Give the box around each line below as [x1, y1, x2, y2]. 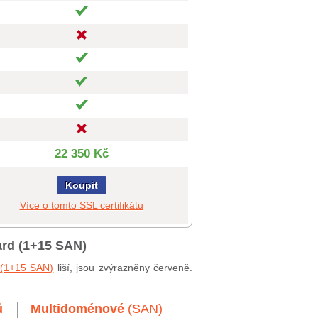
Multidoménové [31, 302, 128, 316]
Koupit [65, 180, 98, 191]
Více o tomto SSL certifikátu [19, 199, 143, 211]
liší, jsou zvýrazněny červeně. [53, 262, 193, 273]
